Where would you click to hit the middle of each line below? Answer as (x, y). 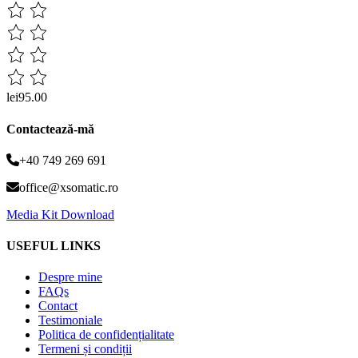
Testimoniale (70, 320)
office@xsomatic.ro (69, 187)
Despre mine (70, 277)
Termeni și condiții (85, 349)
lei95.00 (27, 97)
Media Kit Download (60, 214)
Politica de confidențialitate (106, 335)
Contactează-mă (50, 129)
